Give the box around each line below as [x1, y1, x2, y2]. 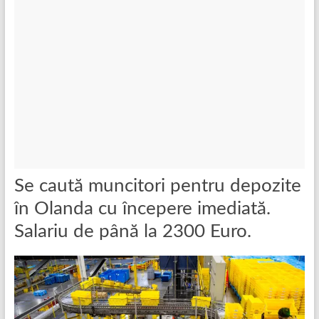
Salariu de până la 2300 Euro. [14, 221, 251, 241]
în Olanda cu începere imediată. [14, 199, 271, 218]
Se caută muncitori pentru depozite [14, 176, 301, 195]
